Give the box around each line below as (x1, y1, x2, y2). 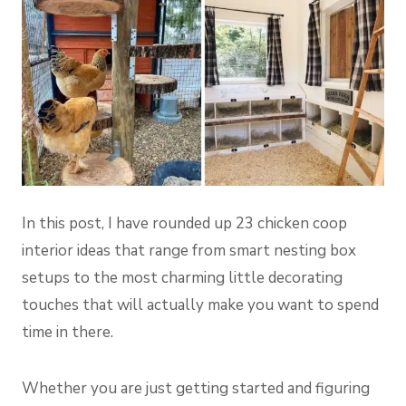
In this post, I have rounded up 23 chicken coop (22, 213, 347, 235)
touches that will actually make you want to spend (22, 295, 379, 316)
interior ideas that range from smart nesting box (22, 240, 356, 262)
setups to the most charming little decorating (22, 267, 343, 289)
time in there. (22, 322, 113, 343)
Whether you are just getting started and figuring (22, 378, 370, 400)
